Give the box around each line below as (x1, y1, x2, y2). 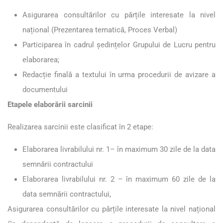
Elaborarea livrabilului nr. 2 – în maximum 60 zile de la (22, 174, 216, 184)
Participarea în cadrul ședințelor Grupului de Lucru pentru (22, 40, 216, 49)
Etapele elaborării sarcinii (7, 100, 93, 109)
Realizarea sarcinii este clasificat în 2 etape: (7, 122, 157, 131)
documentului (22, 85, 68, 94)
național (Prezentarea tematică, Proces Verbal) (22, 25, 179, 34)
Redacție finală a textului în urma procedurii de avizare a (22, 70, 216, 79)
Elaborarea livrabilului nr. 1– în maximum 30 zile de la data (22, 144, 216, 154)
